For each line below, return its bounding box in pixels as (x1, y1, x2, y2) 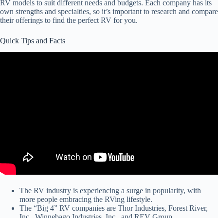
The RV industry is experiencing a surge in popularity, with (19, 186, 201, 195)
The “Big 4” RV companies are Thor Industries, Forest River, (19, 204, 208, 213)
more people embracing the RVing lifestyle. (19, 195, 152, 204)
